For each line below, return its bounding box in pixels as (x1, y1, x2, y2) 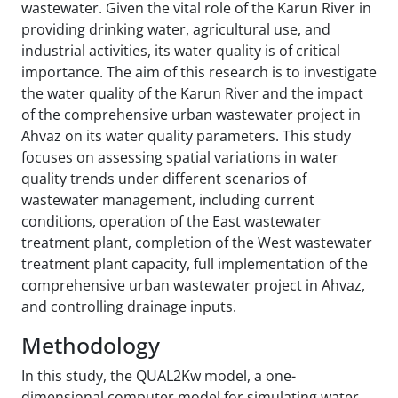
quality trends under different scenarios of (21, 168, 306, 188)
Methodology (21, 329, 160, 360)
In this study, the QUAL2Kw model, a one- (21, 365, 296, 386)
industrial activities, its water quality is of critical (21, 40, 340, 60)
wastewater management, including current (21, 189, 314, 210)
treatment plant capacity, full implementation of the (21, 253, 368, 274)
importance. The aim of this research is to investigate (21, 61, 377, 82)
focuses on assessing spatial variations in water (21, 147, 338, 167)
